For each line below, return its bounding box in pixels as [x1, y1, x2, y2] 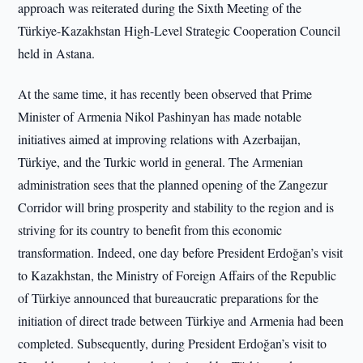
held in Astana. [18, 45, 96, 62]
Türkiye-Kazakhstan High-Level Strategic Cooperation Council [18, 22, 341, 39]
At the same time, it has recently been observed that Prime [18, 85, 313, 102]
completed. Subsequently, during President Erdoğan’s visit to [18, 335, 327, 352]
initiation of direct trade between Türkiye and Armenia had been [18, 312, 344, 329]
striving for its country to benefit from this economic [18, 221, 283, 238]
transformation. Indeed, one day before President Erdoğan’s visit [18, 244, 344, 261]
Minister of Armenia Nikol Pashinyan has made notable [18, 108, 302, 125]
